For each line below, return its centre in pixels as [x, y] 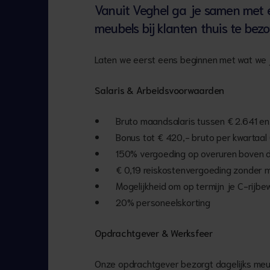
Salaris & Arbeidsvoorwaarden [161, 89]
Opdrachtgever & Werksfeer [154, 232]
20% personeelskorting [163, 202]
